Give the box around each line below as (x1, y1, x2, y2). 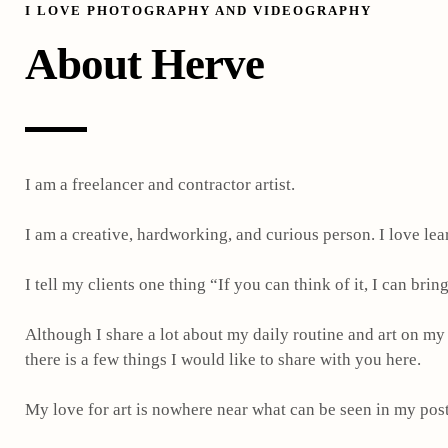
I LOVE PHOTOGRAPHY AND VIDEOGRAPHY (25, 2, 372, 18)
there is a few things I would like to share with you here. (25, 349, 421, 369)
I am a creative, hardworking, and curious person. (25, 224, 379, 244)
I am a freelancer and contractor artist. (25, 174, 299, 194)
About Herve (25, 38, 264, 89)
